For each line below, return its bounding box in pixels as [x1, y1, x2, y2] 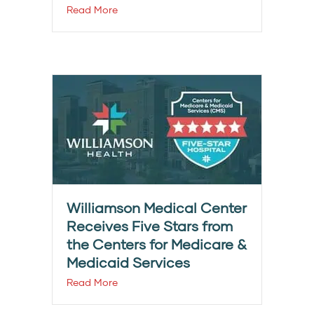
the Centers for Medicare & [67, 235, 247, 253]
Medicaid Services [67, 254, 190, 271]
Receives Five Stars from [67, 217, 233, 235]
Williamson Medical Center [67, 199, 247, 217]
